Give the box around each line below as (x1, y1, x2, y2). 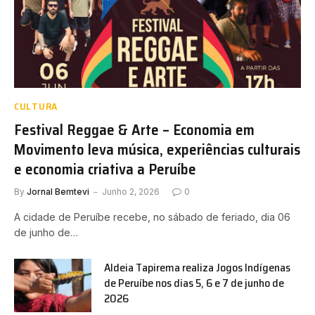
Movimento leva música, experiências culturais (14, 138, 300, 162)
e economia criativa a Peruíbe (14, 157, 196, 181)
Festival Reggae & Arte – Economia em (14, 118, 255, 142)
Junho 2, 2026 (102, 186, 160, 198)
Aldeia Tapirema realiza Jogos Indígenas (104, 259, 290, 277)
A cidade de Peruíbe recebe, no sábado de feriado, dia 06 (14, 211, 290, 224)
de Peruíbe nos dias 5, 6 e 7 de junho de (104, 274, 284, 292)
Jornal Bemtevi (27, 186, 89, 198)
